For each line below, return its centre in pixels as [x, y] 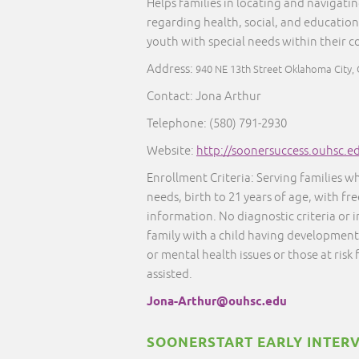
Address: [171, 69]
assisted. [172, 274]
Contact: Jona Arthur [204, 97]
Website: [171, 151]
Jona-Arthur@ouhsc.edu [217, 302]
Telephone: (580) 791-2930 [217, 124]
